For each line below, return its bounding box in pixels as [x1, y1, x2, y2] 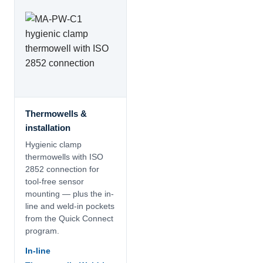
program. [25, 227, 59, 236]
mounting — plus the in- [25, 190, 114, 199]
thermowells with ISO [25, 153, 103, 162]
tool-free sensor [25, 177, 84, 187]
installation [25, 123, 70, 133]
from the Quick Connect [25, 214, 113, 224]
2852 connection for [25, 165, 99, 174]
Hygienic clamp [25, 140, 82, 150]
